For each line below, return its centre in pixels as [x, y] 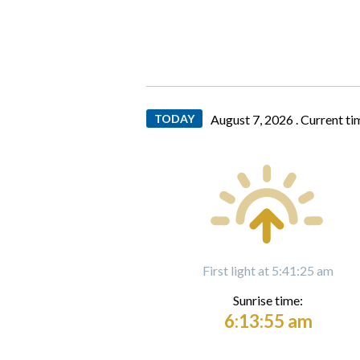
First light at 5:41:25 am [268, 270]
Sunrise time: [268, 300]
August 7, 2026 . [256, 119]
